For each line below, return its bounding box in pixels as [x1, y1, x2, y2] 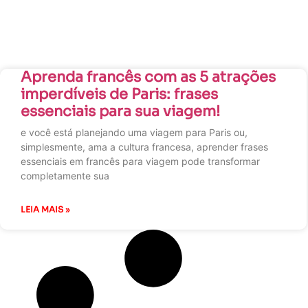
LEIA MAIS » [21, 204, 70, 214]
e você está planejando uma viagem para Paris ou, [21, 126, 247, 138]
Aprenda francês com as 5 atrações [21, 68, 276, 86]
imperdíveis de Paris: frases [21, 85, 218, 103]
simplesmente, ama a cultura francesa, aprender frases [21, 141, 268, 153]
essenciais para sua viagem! [21, 102, 220, 120]
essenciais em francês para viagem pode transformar [21, 155, 260, 167]
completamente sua [21, 170, 109, 181]
